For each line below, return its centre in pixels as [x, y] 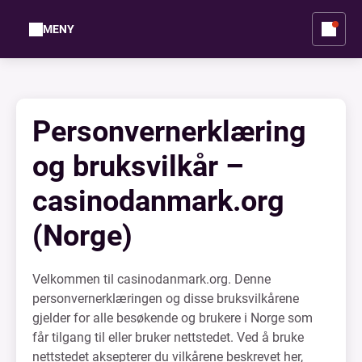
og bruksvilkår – [138, 166]
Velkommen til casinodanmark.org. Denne [152, 279]
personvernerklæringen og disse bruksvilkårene [166, 299]
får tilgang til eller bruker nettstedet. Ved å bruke [168, 337]
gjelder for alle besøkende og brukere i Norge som [173, 318]
